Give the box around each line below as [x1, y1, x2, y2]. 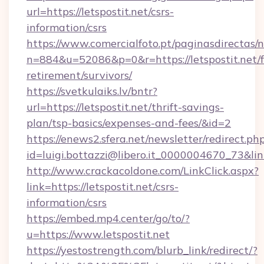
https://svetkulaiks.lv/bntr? [27, 84, 157, 98]
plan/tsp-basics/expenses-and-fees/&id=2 [27, 116, 231, 130]
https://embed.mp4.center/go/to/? [27, 212, 190, 225]
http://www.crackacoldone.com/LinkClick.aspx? [27, 164, 259, 177]
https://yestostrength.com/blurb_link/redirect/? [27, 243, 258, 257]
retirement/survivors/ [27, 68, 132, 82]
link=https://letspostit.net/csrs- [27, 180, 179, 193]
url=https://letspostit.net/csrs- [27, 5, 174, 18]
